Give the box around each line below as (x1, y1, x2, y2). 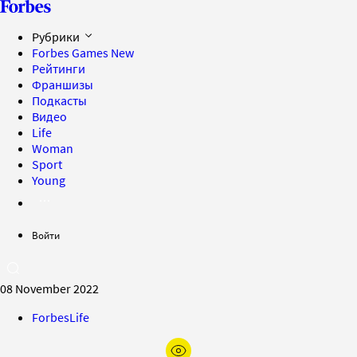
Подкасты (32, 92, 87, 108)
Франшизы (32, 76, 93, 92)
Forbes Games (32, 45, 111, 61)
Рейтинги (32, 61, 85, 76)
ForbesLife (32, 309, 89, 325)
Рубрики (32, 29, 82, 45)
